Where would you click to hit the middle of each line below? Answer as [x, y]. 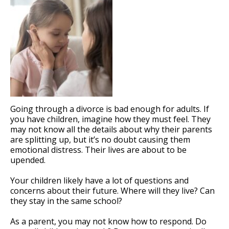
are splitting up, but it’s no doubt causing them [100, 139]
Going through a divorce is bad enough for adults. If [110, 109]
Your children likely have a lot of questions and [99, 180]
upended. [28, 160]
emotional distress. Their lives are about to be [98, 150]
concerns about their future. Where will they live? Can [112, 190]
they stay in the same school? [66, 201]
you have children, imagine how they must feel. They [110, 119]
